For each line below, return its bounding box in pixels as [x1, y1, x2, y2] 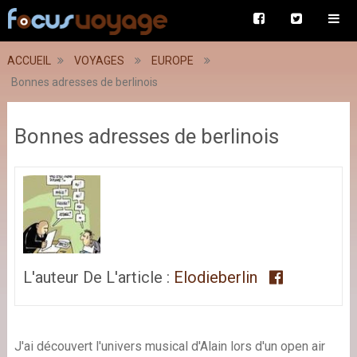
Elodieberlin [173, 267, 257, 287]
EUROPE [151, 54, 194, 67]
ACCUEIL [6, 54, 51, 67]
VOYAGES [73, 54, 124, 67]
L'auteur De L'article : [22, 267, 174, 287]
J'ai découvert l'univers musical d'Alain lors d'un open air [14, 338, 325, 354]
